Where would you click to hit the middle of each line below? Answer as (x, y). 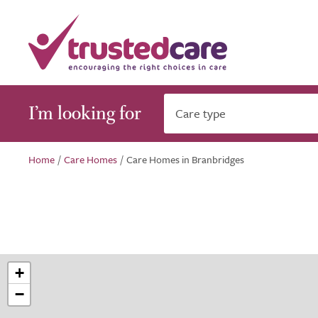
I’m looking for (85, 113)
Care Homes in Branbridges (185, 159)
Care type (201, 113)
